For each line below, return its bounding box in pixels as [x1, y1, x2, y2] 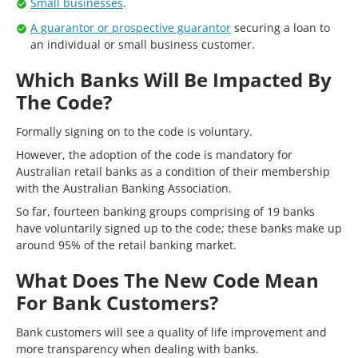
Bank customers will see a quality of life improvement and [16, 324, 327, 340]
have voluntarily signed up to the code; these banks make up [16, 221, 342, 236]
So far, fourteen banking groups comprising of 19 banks [16, 204, 315, 219]
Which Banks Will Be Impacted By [16, 66, 332, 93]
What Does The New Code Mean [16, 267, 319, 293]
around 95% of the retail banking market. [16, 237, 237, 253]
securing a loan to [231, 20, 330, 35]
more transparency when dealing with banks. [16, 341, 259, 356]
